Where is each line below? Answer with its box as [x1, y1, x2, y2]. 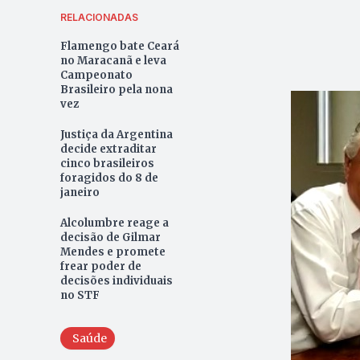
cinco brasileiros [59, 156, 154, 170]
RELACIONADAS [59, 10, 138, 23]
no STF [59, 288, 100, 302]
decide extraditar [59, 141, 157, 156]
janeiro [59, 185, 100, 199]
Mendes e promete [59, 244, 166, 259]
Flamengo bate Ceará [59, 39, 179, 53]
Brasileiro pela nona [59, 82, 173, 96]
